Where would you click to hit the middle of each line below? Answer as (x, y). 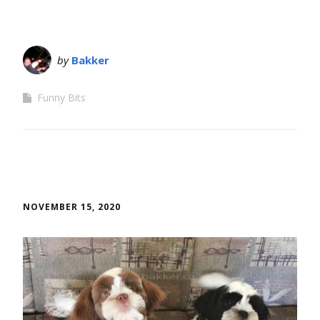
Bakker (90, 60)
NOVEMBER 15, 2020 (72, 206)
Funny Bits (61, 97)
